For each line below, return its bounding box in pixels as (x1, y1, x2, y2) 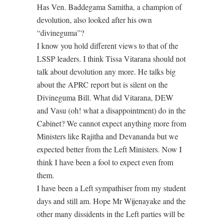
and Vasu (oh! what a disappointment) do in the (37, 105, 186, 115)
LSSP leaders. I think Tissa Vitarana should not (37, 53, 186, 64)
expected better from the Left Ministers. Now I (37, 144, 182, 154)
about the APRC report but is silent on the (37, 79, 168, 90)
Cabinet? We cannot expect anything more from (37, 118, 186, 128)
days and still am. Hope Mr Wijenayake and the (37, 196, 186, 206)
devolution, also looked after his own (37, 14, 152, 25)
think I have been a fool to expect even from (37, 157, 173, 167)
